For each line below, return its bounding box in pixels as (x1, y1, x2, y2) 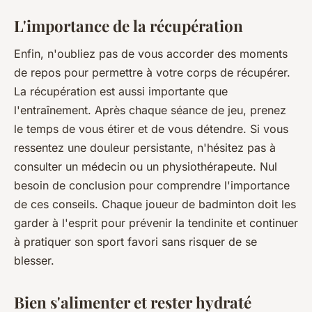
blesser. (14, 253, 54, 267)
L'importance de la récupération (14, 15, 243, 37)
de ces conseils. (14, 196, 98, 211)
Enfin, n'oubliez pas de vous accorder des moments (14, 46, 288, 61)
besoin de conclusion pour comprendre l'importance (14, 178, 290, 192)
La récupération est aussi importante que (14, 84, 228, 98)
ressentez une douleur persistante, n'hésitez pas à (14, 140, 276, 155)
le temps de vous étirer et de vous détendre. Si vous (14, 121, 288, 136)
